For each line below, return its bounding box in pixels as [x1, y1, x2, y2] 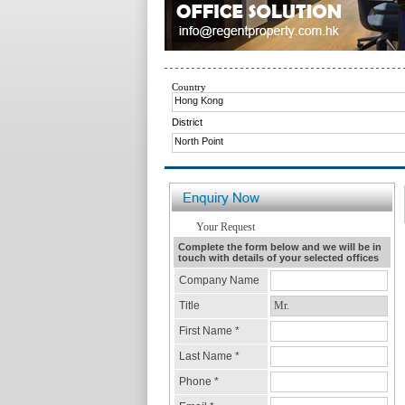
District [171, 117, 202, 127]
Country [171, 81, 206, 92]
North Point [174, 136, 223, 146]
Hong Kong [174, 95, 223, 106]
